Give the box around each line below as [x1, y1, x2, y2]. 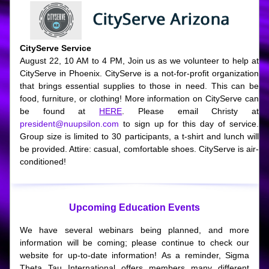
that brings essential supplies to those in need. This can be [20, 81, 259, 91]
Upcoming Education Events [69, 202, 200, 213]
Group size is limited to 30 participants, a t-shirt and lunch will [20, 131, 259, 141]
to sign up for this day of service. [119, 119, 259, 128]
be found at [20, 106, 100, 116]
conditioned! [20, 157, 66, 166]
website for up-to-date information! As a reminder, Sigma [20, 250, 249, 260]
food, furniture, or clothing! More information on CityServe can [20, 94, 259, 103]
